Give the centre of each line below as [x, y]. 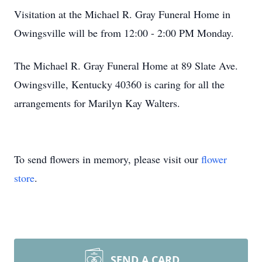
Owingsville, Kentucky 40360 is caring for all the [119, 84]
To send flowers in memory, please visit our [108, 159]
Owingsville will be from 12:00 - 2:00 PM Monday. [124, 33]
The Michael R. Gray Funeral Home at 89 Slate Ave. [126, 65]
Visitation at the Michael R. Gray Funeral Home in [122, 14]
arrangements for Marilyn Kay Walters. [97, 103]
